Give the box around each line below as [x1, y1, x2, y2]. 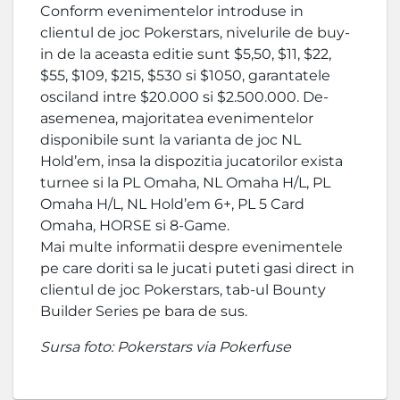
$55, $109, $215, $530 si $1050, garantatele [40, 67, 330, 85]
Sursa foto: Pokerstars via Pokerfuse [40, 338, 291, 356]
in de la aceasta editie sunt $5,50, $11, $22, [40, 46, 331, 63]
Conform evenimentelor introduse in [40, 3, 304, 21]
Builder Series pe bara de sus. [40, 303, 247, 321]
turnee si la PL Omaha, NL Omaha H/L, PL [40, 174, 330, 192]
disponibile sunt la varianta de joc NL [40, 131, 301, 149]
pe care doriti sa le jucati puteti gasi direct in [40, 260, 354, 278]
